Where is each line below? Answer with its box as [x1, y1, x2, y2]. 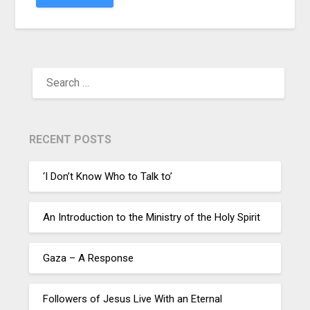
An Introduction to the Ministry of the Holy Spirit [43, 210, 261, 224]
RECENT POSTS [29, 133, 112, 147]
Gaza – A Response [43, 251, 134, 264]
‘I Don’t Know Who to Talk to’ [43, 170, 173, 183]
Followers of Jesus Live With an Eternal [43, 292, 223, 305]
